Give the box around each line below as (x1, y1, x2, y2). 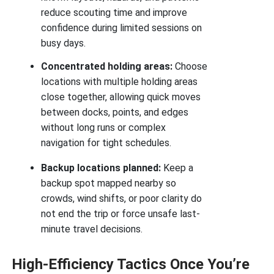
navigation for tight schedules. (41, 137, 172, 149)
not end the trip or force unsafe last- (41, 208, 201, 220)
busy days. (41, 37, 86, 49)
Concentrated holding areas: (41, 61, 173, 73)
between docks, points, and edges (41, 106, 189, 119)
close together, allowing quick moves (41, 91, 201, 103)
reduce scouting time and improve (41, 6, 188, 18)
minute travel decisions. (41, 223, 143, 235)
